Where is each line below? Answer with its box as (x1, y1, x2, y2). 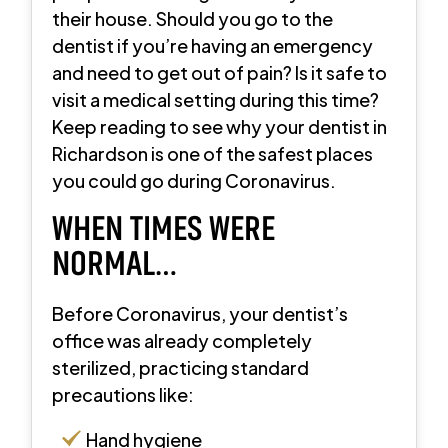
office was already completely (52, 328, 313, 352)
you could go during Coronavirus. (52, 168, 337, 192)
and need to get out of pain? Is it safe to (52, 60, 388, 84)
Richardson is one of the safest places (52, 141, 374, 165)
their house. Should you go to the (52, 6, 334, 30)
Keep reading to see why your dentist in (52, 114, 388, 138)
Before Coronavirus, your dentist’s (52, 301, 349, 325)
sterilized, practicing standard (52, 355, 310, 379)
